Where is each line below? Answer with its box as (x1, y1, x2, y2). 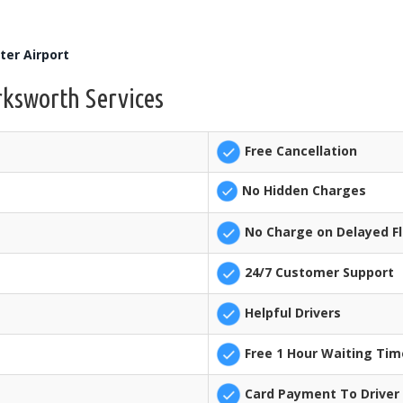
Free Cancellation (241, 142, 357, 160)
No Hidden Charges (238, 181, 366, 199)
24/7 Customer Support (241, 264, 394, 282)
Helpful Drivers (241, 304, 341, 322)
